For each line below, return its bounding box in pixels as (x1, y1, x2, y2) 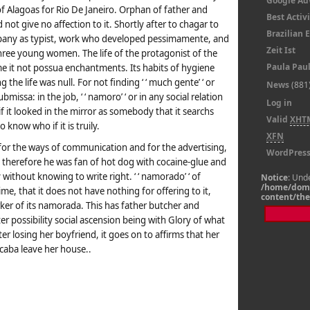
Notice (261, 172, 289, 183)
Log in (266, 97, 293, 109)
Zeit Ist (266, 44, 296, 56)
